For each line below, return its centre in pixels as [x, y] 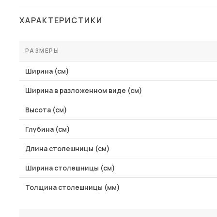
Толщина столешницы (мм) [73, 187]
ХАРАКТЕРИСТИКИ [61, 20]
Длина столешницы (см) [68, 148]
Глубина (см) [48, 129]
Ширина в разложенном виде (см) [84, 90]
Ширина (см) [47, 71]
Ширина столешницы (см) [70, 168]
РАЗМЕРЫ [42, 51]
